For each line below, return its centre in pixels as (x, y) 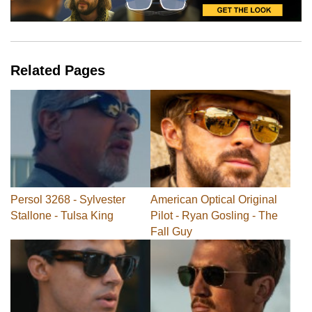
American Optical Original (214, 199)
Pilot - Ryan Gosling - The (214, 215)
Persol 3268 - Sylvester (68, 199)
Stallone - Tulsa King (62, 215)
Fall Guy (171, 231)
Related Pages (58, 70)
